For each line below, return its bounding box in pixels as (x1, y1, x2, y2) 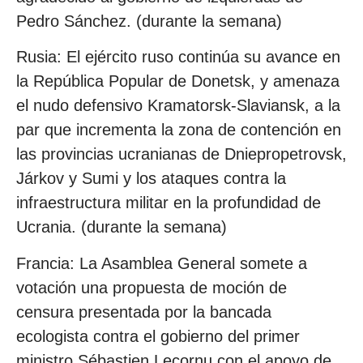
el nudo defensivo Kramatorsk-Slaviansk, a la (16, 96, 340, 115)
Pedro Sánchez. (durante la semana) (16, 11, 282, 30)
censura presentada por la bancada (16, 302, 271, 321)
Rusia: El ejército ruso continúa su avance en (16, 48, 340, 66)
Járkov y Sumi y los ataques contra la (16, 169, 286, 188)
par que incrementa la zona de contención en (16, 121, 341, 139)
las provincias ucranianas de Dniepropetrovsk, (16, 145, 347, 164)
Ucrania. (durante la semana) (16, 218, 227, 237)
